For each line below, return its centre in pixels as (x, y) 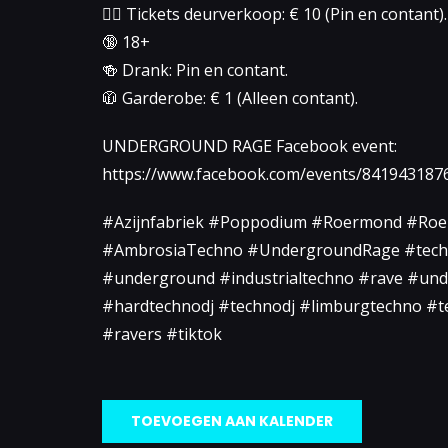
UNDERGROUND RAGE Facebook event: (249, 146)
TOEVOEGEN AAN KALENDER (232, 421)
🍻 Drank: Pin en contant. (195, 70)
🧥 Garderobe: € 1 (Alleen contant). (230, 98)
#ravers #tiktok (162, 334)
